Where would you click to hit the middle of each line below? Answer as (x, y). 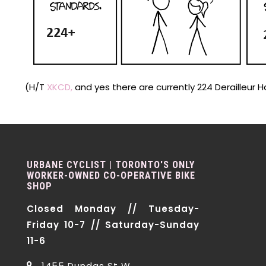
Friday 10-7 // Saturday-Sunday (113, 225)
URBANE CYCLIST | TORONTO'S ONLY (111, 165)
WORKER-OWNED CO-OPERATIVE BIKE (111, 175)
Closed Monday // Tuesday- (113, 209)
